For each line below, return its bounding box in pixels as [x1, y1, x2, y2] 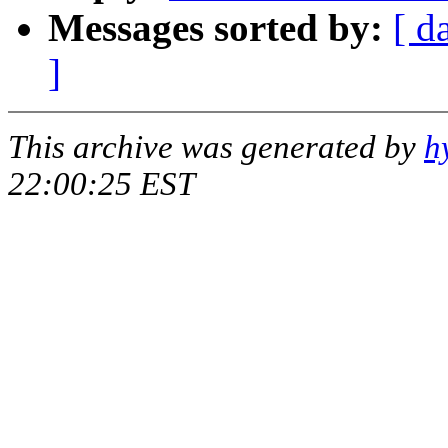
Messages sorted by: [48, 6, 383, 50]
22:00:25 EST [8, 166, 195, 203]
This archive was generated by [8, 129, 424, 166]
